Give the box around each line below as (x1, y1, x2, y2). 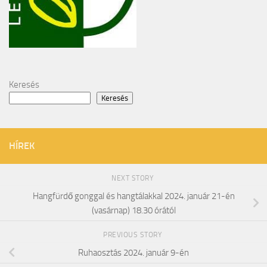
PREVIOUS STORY (103, 231, 164, 240)
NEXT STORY (111, 173, 156, 182)
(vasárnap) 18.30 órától (91, 204, 176, 216)
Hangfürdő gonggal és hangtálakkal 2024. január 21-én (32, 190, 235, 201)
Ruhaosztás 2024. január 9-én (78, 247, 189, 259)
